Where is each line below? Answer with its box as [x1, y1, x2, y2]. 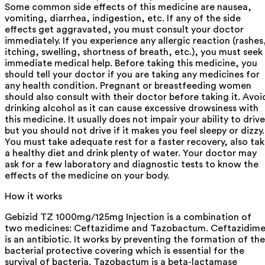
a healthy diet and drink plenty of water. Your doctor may [5, 148, 257, 158]
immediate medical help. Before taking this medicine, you [5, 58, 257, 68]
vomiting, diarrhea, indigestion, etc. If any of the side [5, 13, 241, 23]
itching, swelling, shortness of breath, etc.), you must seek [5, 47, 263, 57]
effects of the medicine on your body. [5, 170, 169, 180]
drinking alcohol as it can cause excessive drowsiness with [5, 103, 258, 113]
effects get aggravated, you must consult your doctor [5, 24, 244, 34]
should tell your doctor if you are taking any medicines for [5, 69, 260, 79]
